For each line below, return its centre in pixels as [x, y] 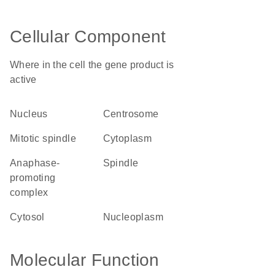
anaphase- [14, 163]
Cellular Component [88, 37]
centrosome [134, 114]
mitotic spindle [47, 138]
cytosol [31, 217]
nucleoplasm [137, 217]
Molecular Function [85, 260]
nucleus [33, 114]
